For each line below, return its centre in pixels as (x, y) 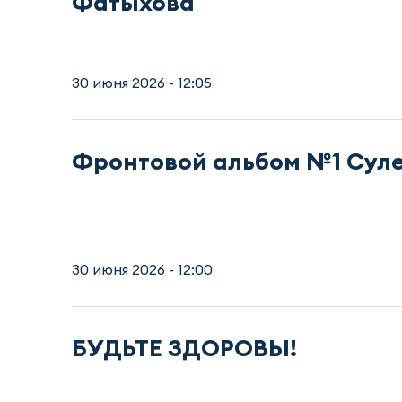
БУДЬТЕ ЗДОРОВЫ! (184, 347)
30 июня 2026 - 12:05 (142, 82)
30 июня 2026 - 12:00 (142, 269)
